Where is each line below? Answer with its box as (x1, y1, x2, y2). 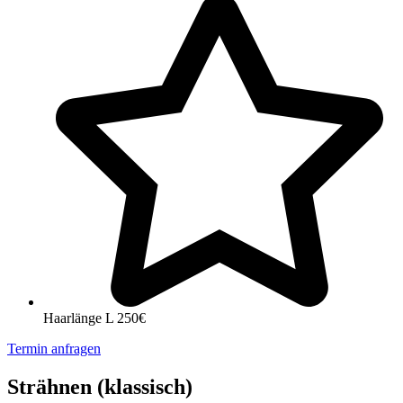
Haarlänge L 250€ (43, 310, 146, 327)
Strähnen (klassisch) (7, 375, 193, 399)
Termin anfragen (7, 341, 101, 357)
